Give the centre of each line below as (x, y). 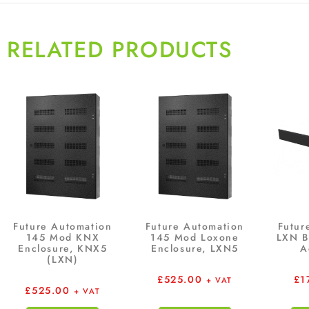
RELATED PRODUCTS (120, 50)
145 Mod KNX (63, 238)
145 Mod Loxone (195, 238)
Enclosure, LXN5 (195, 249)
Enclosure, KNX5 (63, 249)
